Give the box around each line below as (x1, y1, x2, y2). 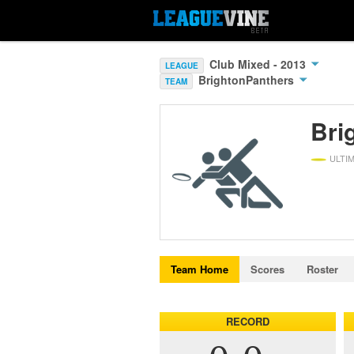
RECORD (226, 314, 269, 329)
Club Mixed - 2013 (209, 56, 309, 72)
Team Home (171, 262, 228, 277)
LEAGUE (165, 60, 198, 71)
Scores (250, 262, 284, 277)
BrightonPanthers (198, 72, 297, 88)
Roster (307, 262, 338, 277)
